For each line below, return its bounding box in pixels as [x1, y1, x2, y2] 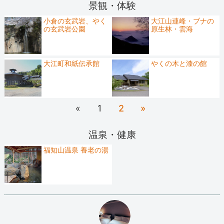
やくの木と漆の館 [151, 59, 207, 68]
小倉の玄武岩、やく [43, 16, 107, 25]
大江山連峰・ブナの [151, 16, 214, 25]
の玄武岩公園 [43, 24, 86, 33]
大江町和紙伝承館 [43, 59, 100, 68]
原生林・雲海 [151, 24, 193, 33]
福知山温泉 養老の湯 [43, 145, 109, 154]
